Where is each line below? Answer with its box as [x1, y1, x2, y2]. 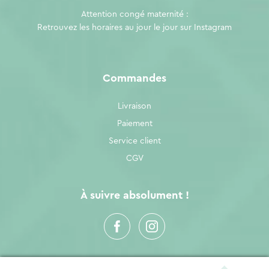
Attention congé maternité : [80, 10, 189, 19]
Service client [108, 137, 161, 146]
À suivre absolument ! [80, 190, 189, 201]
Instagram [194, 23, 232, 32]
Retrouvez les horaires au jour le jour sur [37, 23, 194, 32]
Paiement [116, 119, 153, 128]
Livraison [118, 102, 151, 111]
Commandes [103, 73, 166, 84]
